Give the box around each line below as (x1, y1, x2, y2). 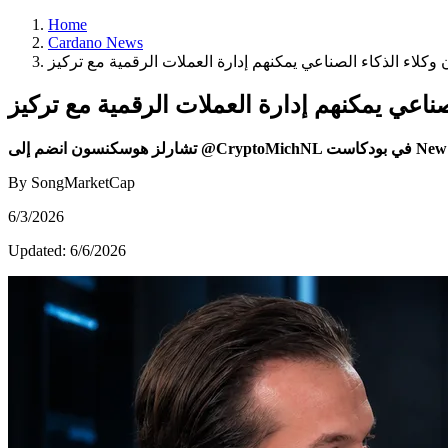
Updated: (8, 241, 70, 259)
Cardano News (48, 34, 143, 51)
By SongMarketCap (8, 173, 135, 191)
